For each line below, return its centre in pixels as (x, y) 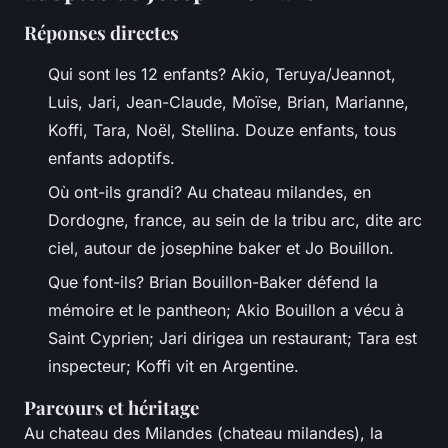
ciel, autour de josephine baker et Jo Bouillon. (221, 247)
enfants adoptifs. (111, 157)
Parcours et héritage (111, 408)
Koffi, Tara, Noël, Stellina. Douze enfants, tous (222, 129)
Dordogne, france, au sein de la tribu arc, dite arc (235, 219)
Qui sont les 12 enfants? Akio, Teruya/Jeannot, (222, 73)
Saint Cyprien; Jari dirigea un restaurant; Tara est (232, 338)
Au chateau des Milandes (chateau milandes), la (203, 433)
